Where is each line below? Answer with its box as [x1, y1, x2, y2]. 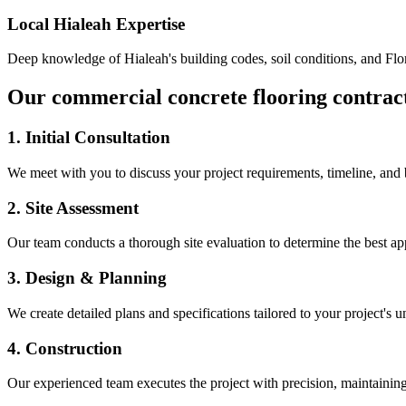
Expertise [111, 14, 185, 34]
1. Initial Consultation [7, 128, 170, 148]
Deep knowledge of [7, 51, 124, 67]
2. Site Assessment [7, 198, 139, 217]
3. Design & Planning [7, 268, 167, 288]
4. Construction [7, 338, 122, 358]
